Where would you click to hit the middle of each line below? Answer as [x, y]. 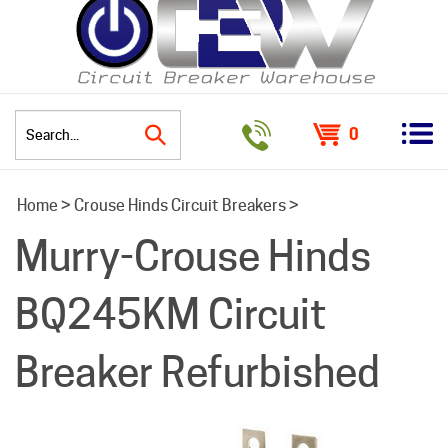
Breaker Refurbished [197, 372]
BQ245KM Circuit [171, 314]
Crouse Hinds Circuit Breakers [180, 206]
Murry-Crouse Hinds [193, 256]
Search [205, 148]
